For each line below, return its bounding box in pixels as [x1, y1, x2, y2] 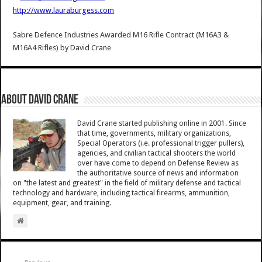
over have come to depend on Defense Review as [77, 159, 239, 168]
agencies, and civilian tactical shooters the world [77, 149, 236, 158]
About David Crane [1, 94, 79, 108]
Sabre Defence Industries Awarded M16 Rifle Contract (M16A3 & [13, 30, 229, 40]
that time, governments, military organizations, [77, 129, 232, 138]
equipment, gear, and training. [13, 199, 112, 208]
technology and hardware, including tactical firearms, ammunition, [13, 189, 230, 198]
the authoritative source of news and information [77, 169, 239, 178]
